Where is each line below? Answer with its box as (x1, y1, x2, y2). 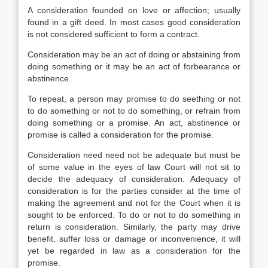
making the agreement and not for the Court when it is (28, 198, 240, 208)
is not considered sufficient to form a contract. (28, 29, 200, 39)
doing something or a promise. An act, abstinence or (28, 118, 240, 127)
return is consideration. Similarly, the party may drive (28, 222, 240, 232)
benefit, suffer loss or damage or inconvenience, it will (28, 234, 240, 243)
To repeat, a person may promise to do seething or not (28, 94, 240, 103)
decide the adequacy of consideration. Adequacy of (28, 174, 240, 184)
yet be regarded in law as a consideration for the (28, 246, 240, 255)
